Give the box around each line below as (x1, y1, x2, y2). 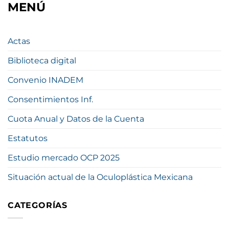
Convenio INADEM (8, 75, 83, 85)
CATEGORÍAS (8, 200, 67, 211)
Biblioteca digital (8, 56, 76, 66)
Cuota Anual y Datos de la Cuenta (8, 114, 144, 124)
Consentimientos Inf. (8, 95, 93, 105)
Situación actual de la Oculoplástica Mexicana (8, 172, 193, 182)
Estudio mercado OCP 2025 (8, 153, 120, 163)
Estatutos (8, 133, 48, 144)
